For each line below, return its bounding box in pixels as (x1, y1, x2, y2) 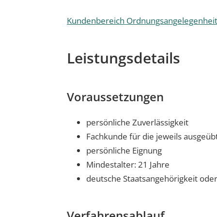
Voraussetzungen (67, 89, 164, 105)
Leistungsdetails (67, 48, 180, 68)
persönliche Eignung (86, 145, 162, 156)
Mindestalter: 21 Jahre (86, 159, 170, 170)
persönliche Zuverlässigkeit (86, 117, 188, 128)
